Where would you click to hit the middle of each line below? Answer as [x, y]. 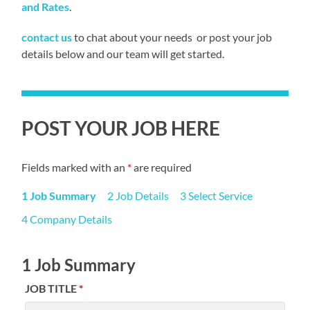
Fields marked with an [75, 167]
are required [162, 167]
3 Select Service [217, 195]
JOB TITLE [52, 288]
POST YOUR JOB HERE [121, 128]
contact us [47, 37]
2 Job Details [138, 195]
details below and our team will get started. [123, 53]
